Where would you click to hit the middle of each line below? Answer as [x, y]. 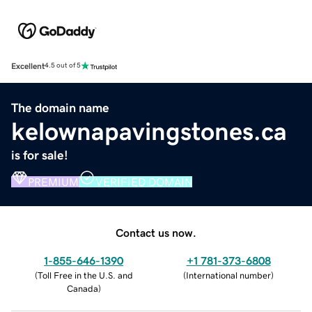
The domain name [60, 108]
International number [228, 275]
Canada [82, 288]
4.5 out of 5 [63, 66]
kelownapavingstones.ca [149, 131]
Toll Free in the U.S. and [85, 275]
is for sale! [40, 155]
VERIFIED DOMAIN [144, 181]
